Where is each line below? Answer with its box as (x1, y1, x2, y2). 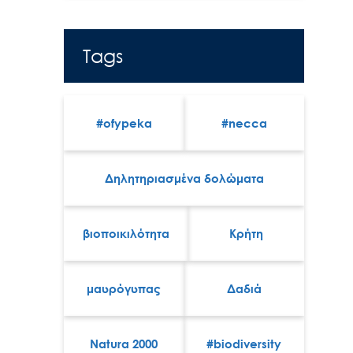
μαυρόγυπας (87, 281, 162, 296)
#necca (221, 116, 267, 131)
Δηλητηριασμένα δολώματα (104, 171, 264, 186)
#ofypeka (95, 116, 152, 131)
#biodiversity (206, 336, 282, 351)
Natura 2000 (90, 336, 158, 351)
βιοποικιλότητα (83, 226, 169, 241)
